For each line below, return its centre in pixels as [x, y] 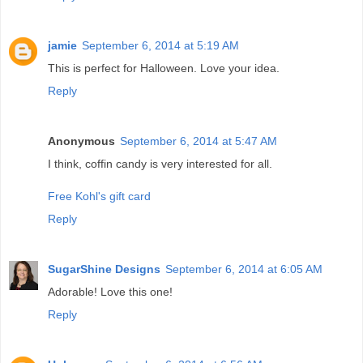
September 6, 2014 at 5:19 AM [160, 46]
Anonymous [81, 141]
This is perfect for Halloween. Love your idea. [164, 68]
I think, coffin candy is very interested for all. [160, 164]
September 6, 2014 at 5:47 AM [199, 141]
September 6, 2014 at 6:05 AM [244, 269]
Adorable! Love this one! [110, 292]
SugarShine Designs [104, 269]
